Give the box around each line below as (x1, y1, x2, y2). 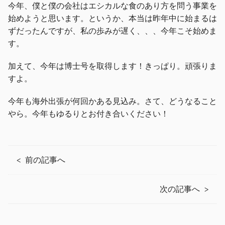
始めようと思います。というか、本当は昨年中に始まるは (8, 13, 217, 24)
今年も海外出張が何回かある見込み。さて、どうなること (8, 96, 217, 106)
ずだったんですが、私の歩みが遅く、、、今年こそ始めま (8, 26, 217, 36)
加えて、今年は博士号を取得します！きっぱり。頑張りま (8, 61, 217, 71)
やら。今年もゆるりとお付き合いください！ (8, 108, 169, 119)
